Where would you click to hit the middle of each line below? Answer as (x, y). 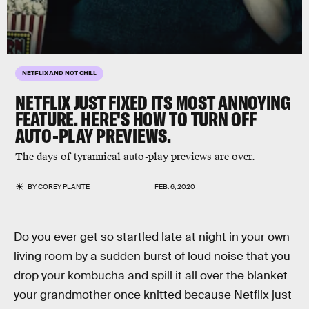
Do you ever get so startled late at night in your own (152, 237)
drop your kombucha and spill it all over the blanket (151, 276)
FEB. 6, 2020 (175, 187)
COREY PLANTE (64, 187)
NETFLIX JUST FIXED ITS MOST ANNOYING (153, 102)
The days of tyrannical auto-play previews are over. (135, 157)
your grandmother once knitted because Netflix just (153, 295)
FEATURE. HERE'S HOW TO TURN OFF (136, 119)
